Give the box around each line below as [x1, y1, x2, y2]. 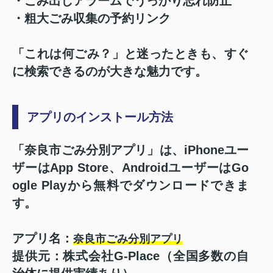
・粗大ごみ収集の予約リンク [12, 11, 171, 25]
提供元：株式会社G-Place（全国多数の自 [12, 249, 249, 263]
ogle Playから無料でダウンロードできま [12, 178, 249, 192]
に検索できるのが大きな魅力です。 [12, 64, 207, 78]
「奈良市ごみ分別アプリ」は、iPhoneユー [12, 143, 249, 157]
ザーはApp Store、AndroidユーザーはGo [12, 160, 249, 174]
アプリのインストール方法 [27, 110, 173, 124]
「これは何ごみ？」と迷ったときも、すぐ [12, 46, 249, 60]
